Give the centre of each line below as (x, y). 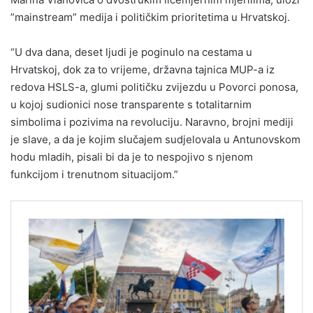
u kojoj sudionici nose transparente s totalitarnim (131, 105)
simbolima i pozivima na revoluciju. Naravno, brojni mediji (152, 122)
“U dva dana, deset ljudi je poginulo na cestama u (131, 52)
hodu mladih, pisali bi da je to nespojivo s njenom (132, 157)
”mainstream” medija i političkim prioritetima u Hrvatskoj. (150, 17)
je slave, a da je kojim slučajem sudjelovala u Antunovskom (155, 140)
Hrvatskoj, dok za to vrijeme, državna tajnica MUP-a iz (143, 70)
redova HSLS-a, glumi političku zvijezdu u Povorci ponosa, (154, 87)
